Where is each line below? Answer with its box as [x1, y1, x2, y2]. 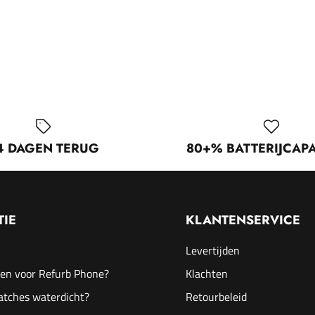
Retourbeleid [186, 288, 247, 306]
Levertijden [186, 242, 240, 259]
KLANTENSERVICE [186, 211, 300, 230]
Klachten [186, 265, 228, 283]
